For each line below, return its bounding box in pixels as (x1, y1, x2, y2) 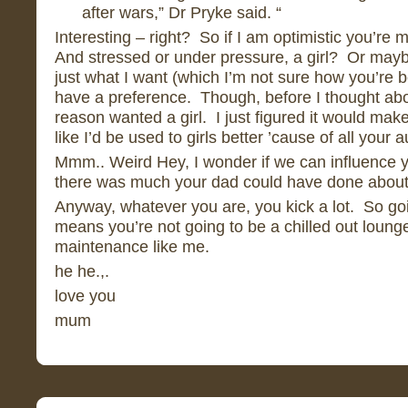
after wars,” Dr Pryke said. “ (82, 3, 281, 22)
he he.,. (55, 261, 109, 280)
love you (55, 286, 116, 305)
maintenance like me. (55, 237, 209, 256)
